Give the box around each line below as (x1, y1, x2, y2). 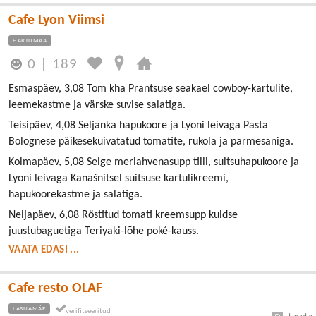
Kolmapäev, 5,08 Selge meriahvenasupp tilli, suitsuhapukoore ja (8, 157, 299, 169)
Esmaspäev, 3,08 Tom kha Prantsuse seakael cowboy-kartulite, (8, 83, 293, 95)
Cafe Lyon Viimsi (8, 13, 104, 28)
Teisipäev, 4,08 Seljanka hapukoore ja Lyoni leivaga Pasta (8, 120, 268, 132)
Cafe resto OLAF (8, 281, 102, 296)
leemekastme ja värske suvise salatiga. (8, 99, 186, 111)
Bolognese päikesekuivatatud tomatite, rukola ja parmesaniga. (8, 136, 293, 148)
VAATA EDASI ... (8, 245, 80, 256)
